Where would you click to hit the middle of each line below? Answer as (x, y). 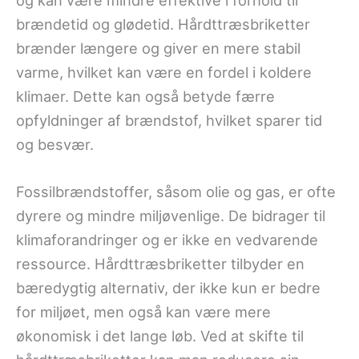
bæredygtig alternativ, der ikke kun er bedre (168, 287)
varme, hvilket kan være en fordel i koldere (164, 72)
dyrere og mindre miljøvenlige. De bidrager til (171, 215)
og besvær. (55, 144)
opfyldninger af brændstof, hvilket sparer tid (169, 120)
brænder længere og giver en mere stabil (158, 48)
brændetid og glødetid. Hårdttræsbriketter (163, 24)
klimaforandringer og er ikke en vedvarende (167, 239)
